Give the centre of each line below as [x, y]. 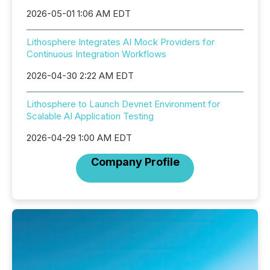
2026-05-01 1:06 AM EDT [79, 14]
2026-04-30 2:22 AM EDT [80, 76]
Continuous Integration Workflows [96, 54]
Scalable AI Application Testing [90, 116]
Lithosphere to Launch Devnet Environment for [123, 104]
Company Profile [135, 162]
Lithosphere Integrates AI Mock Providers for [121, 42]
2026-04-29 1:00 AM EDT [79, 138]
